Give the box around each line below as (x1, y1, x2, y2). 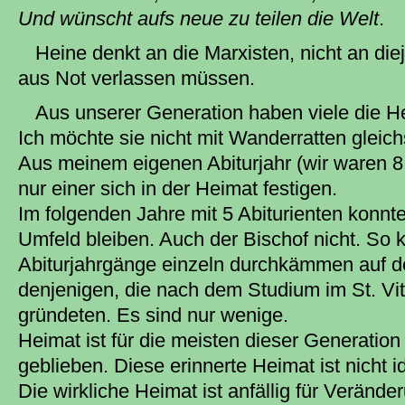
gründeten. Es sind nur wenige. (18, 304, 288, 327)
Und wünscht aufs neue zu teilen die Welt (18, 6, 379, 30)
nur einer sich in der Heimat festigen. (18, 177, 337, 201)
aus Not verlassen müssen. (18, 67, 255, 90)
